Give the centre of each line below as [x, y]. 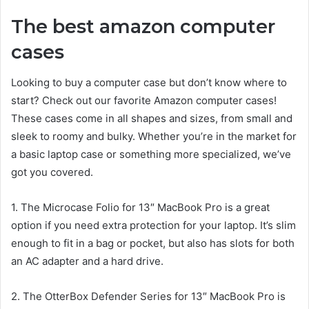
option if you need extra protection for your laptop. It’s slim [153, 226]
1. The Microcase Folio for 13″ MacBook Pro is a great [140, 208]
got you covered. [52, 172]
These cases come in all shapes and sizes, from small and [152, 119]
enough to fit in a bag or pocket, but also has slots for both [153, 243]
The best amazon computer [143, 26]
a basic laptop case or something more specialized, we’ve [151, 154]
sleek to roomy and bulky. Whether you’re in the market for [154, 137]
